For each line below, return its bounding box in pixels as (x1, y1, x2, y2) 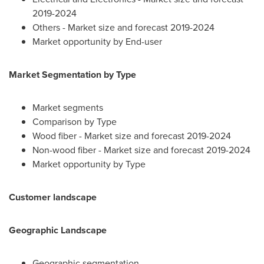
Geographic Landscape (9, 223, 107, 237)
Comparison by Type (32, 114, 117, 128)
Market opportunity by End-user (32, 34, 162, 48)
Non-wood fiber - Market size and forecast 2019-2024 (32, 143, 250, 157)
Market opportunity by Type (32, 157, 146, 171)
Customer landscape (9, 190, 97, 204)
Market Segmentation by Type (9, 67, 136, 81)
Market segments (32, 100, 103, 114)
